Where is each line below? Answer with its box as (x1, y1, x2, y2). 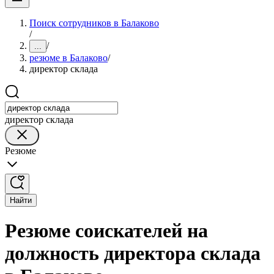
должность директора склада (5, 242, 261, 265)
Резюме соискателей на (5, 220, 208, 242)
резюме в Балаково (29, 53, 108, 63)
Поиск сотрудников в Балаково (29, 18, 159, 28)
